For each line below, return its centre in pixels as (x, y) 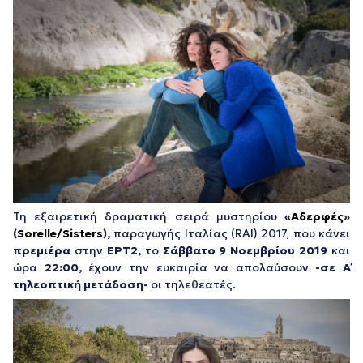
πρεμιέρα (42, 251)
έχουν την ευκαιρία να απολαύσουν (199, 268)
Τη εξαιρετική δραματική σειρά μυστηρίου (145, 217)
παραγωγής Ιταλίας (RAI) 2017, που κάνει (230, 234)
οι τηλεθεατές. (193, 285)
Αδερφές (318, 217)
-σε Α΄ (329, 268)
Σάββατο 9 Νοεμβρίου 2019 (247, 251)
